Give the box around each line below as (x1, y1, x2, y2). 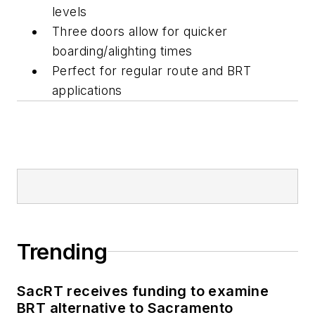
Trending (17, 238, 108, 264)
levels (52, 4, 87, 19)
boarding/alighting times (52, 43, 193, 58)
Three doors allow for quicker (52, 23, 228, 39)
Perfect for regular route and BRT (52, 63, 252, 78)
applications (52, 82, 122, 98)
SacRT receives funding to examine (17, 282, 269, 300)
